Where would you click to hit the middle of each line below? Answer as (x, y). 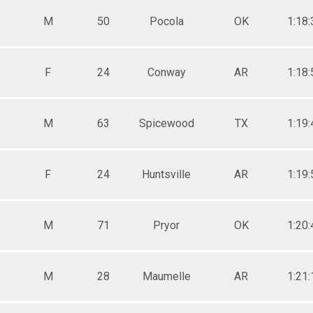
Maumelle (166, 276)
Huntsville (166, 174)
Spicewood (166, 123)
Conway (166, 72)
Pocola (166, 21)
